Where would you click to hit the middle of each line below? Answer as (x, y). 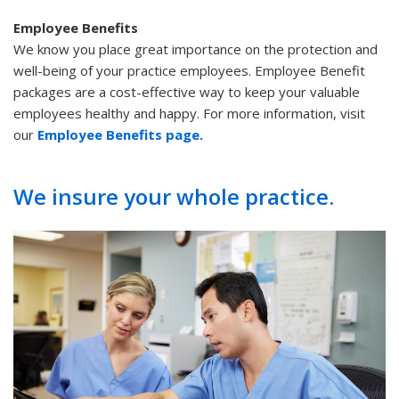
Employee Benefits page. (120, 134)
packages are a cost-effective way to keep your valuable (187, 91)
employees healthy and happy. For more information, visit (189, 113)
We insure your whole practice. (174, 196)
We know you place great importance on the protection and (195, 49)
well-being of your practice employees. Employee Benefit (189, 70)
